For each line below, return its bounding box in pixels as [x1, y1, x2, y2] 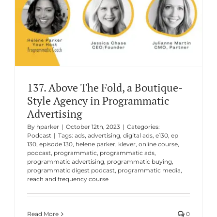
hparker [36, 123, 59, 131]
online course [138, 140, 178, 148]
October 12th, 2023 [65, 123, 120, 131]
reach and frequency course [27, 175, 108, 183]
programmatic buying [107, 158, 172, 166]
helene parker [75, 140, 115, 148]
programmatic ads [99, 149, 155, 157]
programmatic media [117, 167, 181, 174]
